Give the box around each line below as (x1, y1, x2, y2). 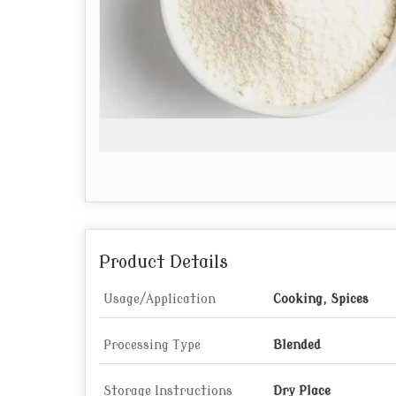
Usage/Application (103, 293, 216, 306)
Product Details (99, 253, 228, 272)
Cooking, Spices (273, 293, 369, 306)
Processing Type (103, 339, 201, 352)
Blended (273, 339, 321, 352)
